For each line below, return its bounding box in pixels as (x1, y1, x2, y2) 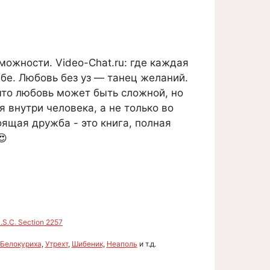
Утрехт (45, 239, 68, 248)
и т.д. (137, 239, 156, 248)
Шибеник (71, 239, 103, 248)
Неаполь (106, 239, 137, 248)
